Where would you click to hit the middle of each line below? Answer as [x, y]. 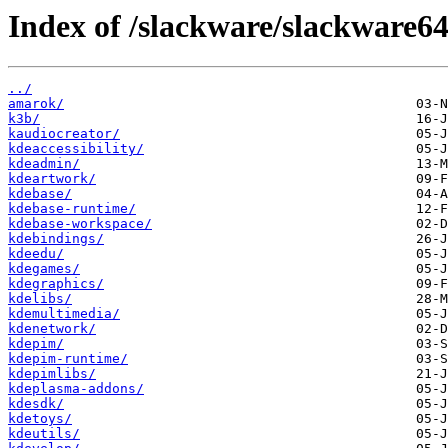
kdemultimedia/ [64, 314]
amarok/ [36, 104]
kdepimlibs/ [52, 374]
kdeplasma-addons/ [76, 389]
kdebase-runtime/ [72, 209]
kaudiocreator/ [64, 134]
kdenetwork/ [52, 329]
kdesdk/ [36, 404]
